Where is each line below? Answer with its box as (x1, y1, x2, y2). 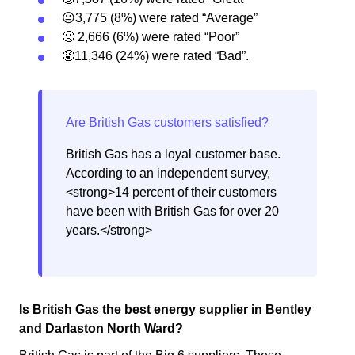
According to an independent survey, (66, 166, 270, 180)
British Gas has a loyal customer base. (66, 147, 281, 161)
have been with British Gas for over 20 (66, 204, 279, 218)
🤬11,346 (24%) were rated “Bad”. (62, 49, 249, 63)
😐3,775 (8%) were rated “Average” (62, 11, 258, 25)
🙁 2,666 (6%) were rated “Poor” (62, 30, 239, 44)
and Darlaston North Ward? (19, 322, 183, 335)
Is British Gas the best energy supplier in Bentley (19, 303, 311, 316)
